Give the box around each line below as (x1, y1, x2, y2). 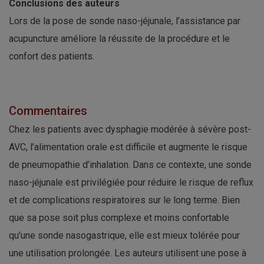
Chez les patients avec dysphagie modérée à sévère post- (9, 124, 251, 136)
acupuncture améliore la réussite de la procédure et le (9, 33, 230, 45)
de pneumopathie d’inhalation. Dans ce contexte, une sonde (9, 159, 252, 171)
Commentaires (9, 104, 87, 118)
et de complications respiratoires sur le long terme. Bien (9, 194, 240, 206)
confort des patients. (9, 51, 94, 62)
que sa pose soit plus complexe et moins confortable (9, 212, 229, 224)
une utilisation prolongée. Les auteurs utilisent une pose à (9, 247, 246, 259)
